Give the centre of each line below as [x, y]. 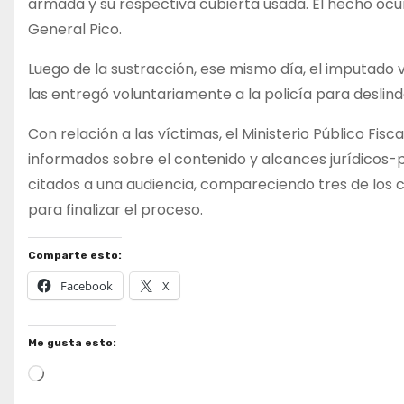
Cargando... [83, 371]
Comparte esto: [75, 255]
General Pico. [75, 29]
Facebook [87, 286]
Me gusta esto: [72, 343]
